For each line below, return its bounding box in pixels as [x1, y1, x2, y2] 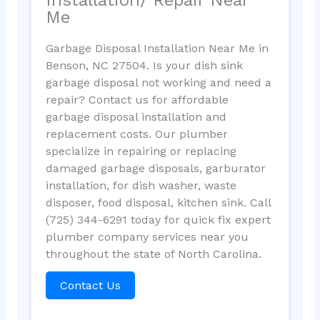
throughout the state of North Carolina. [45, 246, 261, 261]
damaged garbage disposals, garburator [45, 161, 266, 175]
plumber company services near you [45, 229, 249, 244]
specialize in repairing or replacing [45, 144, 236, 158]
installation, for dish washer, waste [45, 178, 236, 192]
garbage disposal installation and [45, 109, 226, 124]
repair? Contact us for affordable [45, 92, 229, 106]
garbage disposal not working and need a [45, 75, 271, 89]
